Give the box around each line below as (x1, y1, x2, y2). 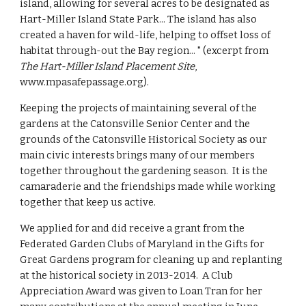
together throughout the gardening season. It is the (20, 165, 268, 177)
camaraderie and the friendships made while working (20, 180, 277, 193)
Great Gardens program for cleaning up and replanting (20, 253, 283, 266)
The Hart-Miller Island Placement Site (20, 60, 195, 72)
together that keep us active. (20, 196, 156, 208)
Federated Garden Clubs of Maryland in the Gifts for (20, 238, 265, 250)
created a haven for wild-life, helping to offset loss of (20, 29, 271, 41)
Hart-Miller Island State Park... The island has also (20, 13, 258, 25)
